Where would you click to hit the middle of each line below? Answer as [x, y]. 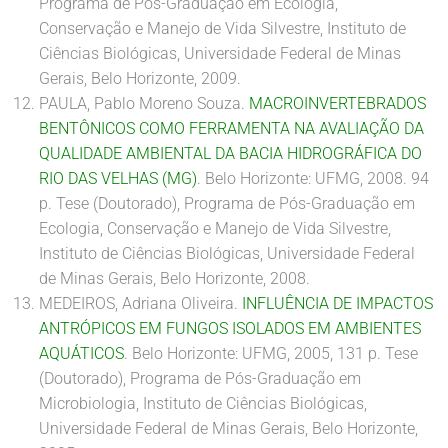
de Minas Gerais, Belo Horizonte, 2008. [174, 278]
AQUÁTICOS [81, 353]
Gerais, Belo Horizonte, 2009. [140, 78]
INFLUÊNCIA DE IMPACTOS [337, 303]
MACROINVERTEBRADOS [337, 103]
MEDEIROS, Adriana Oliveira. [140, 303]
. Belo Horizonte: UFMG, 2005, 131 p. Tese [271, 353]
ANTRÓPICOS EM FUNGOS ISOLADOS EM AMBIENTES [230, 328]
